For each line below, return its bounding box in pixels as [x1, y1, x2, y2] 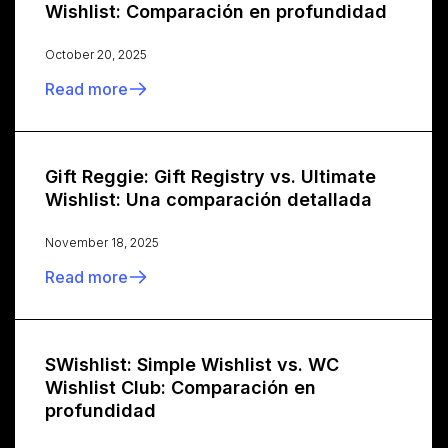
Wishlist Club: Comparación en [45, 376, 316, 398]
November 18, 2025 [45, 234, 159, 250]
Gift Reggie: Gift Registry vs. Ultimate [45, 165, 376, 187]
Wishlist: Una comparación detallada [45, 188, 372, 210]
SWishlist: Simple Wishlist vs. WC [45, 353, 339, 375]
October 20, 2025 [45, 46, 147, 62]
